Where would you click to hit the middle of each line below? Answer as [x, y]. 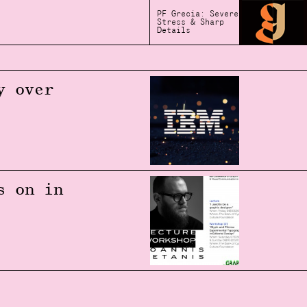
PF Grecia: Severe [198, 14]
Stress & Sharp [191, 22]
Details [174, 30]
